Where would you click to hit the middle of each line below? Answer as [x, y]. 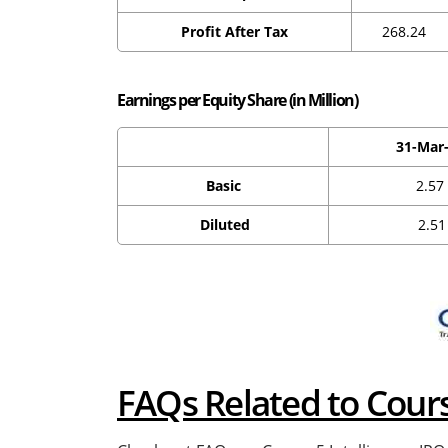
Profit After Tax [234, 32]
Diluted [223, 225]
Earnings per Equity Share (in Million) [237, 100]
